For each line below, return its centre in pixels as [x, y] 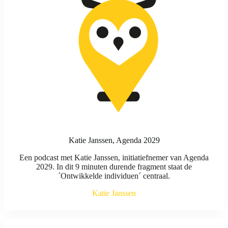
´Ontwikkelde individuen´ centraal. [114, 176]
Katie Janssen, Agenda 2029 [114, 140]
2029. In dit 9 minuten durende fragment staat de [114, 167]
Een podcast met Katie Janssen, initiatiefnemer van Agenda [114, 158]
